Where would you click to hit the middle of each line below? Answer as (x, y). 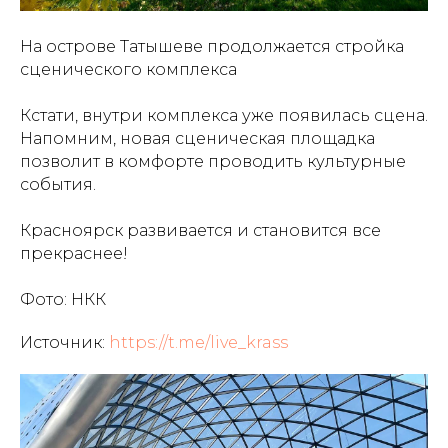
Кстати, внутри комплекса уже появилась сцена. (224, 115)
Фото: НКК (63, 299)
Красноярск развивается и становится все (200, 230)
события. (58, 184)
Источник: (64, 342)
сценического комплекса (128, 69)
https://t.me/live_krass (198, 342)
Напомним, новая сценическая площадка (197, 138)
